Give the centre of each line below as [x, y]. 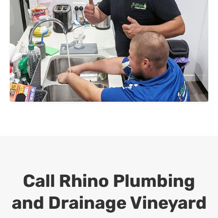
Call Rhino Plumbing [109, 181]
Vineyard [168, 203]
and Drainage [71, 203]
